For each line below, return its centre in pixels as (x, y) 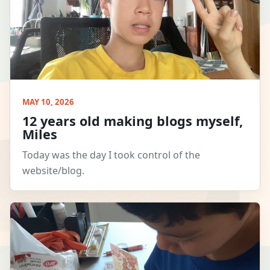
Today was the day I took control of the (111, 155)
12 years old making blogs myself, (133, 121)
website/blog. (53, 170)
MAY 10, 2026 (48, 102)
